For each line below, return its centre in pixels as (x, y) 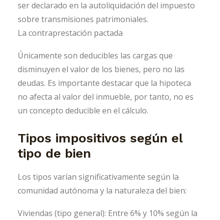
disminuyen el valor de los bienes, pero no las (101, 69)
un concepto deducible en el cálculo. (83, 110)
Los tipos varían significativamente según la (98, 177)
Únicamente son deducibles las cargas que (95, 55)
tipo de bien (54, 153)
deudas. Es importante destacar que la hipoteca (104, 83)
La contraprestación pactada (70, 33)
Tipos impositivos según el (100, 138)
